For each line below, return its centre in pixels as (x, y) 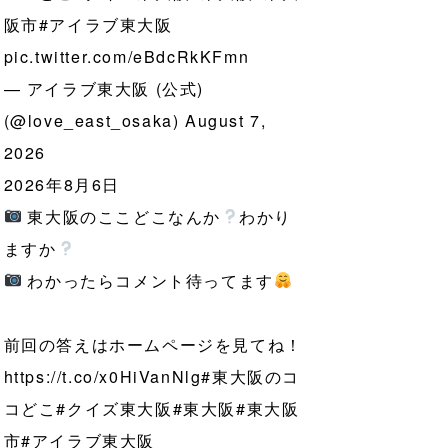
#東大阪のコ (251, 376)
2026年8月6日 (61, 184)
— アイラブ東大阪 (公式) (103, 88)
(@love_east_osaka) (94, 120)
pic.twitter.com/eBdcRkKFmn (126, 56)
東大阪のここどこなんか (121, 216)
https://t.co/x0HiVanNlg (102, 376)
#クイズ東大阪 (114, 408)
